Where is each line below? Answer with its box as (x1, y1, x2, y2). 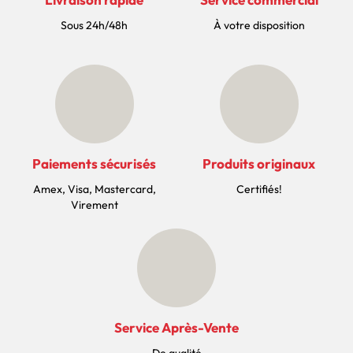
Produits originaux (203, 155, 315, 172)
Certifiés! (236, 182, 282, 196)
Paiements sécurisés (32, 155, 156, 172)
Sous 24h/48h (61, 18, 128, 32)
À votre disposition (213, 18, 305, 32)
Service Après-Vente (114, 319, 239, 336)
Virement (70, 198, 118, 212)
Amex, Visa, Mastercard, (32, 182, 156, 196)
